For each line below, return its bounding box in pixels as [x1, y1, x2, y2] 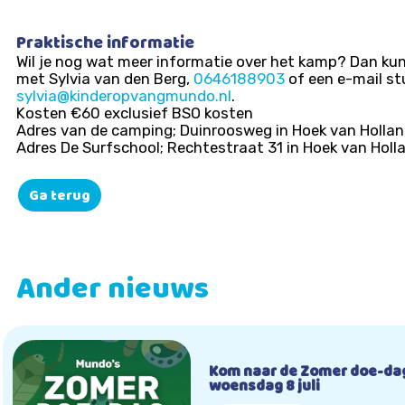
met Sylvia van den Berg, [16, 69, 193, 88]
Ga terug [29, 182, 90, 212]
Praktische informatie [16, 26, 194, 62]
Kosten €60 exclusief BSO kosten [16, 103, 253, 122]
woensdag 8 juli [209, 372, 321, 403]
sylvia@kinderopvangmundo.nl [16, 86, 231, 105]
